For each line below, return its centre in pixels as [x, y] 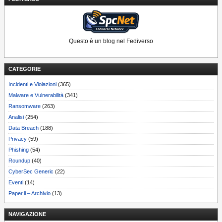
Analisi [16, 117]
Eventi [16, 182]
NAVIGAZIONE [27, 214]
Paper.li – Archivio [29, 193]
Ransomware [25, 106]
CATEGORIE [25, 69]
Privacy [18, 139]
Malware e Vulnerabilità [36, 95]
